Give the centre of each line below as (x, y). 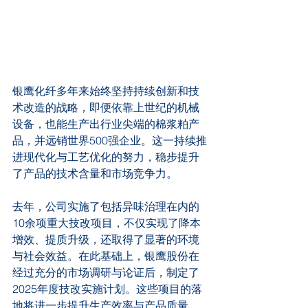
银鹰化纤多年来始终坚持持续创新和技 (106, 90)
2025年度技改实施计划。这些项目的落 (107, 288)
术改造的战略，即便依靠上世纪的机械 (106, 107)
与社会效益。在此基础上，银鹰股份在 (106, 255)
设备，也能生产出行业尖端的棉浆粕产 (106, 123)
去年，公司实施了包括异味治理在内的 (106, 206)
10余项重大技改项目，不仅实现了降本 (107, 222)
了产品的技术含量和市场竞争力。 (95, 173)
